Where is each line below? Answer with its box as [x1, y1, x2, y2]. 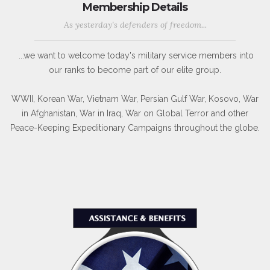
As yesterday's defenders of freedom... [63, 19, 207, 31]
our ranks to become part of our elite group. [49, 65, 221, 75]
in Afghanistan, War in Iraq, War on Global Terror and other [22, 108, 248, 119]
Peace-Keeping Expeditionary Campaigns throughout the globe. [10, 123, 260, 133]
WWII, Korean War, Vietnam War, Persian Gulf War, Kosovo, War [11, 94, 259, 104]
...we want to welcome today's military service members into [16, 51, 254, 61]
